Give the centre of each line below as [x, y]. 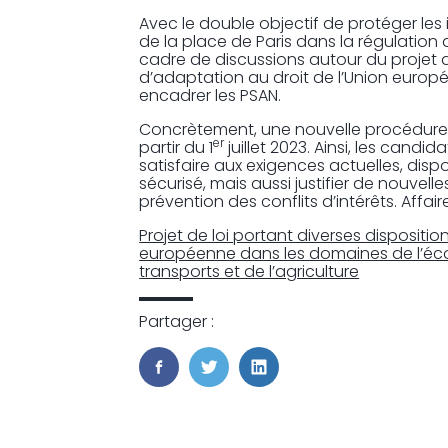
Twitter [235, 386]
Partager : [177, 321]
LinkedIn [292, 386]
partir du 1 [176, 147]
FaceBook [197, 386]
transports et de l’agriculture [249, 271]
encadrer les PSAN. [210, 95]
